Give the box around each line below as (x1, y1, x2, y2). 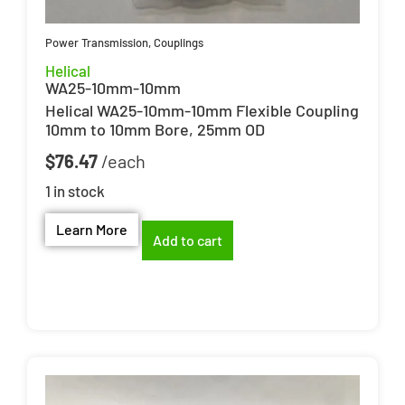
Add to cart (153, 231, 222, 249)
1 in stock (45, 182, 105, 201)
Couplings (154, 34, 203, 50)
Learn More (56, 220, 127, 238)
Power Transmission (45, 34, 148, 50)
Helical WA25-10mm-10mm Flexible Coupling (45, 99, 359, 120)
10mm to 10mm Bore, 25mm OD (45, 118, 265, 139)
